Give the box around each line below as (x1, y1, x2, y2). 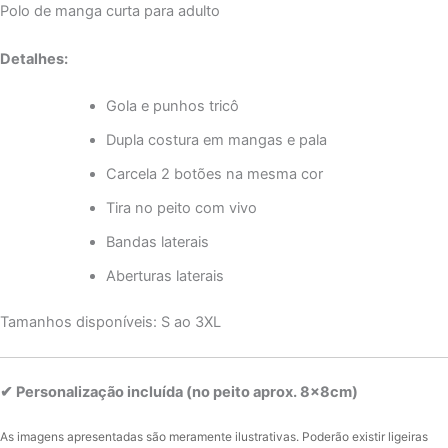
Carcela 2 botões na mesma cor (105, 165, 323, 184)
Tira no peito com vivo (105, 199, 257, 218)
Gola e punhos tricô (105, 97, 239, 116)
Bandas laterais (105, 233, 209, 252)
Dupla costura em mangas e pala (105, 131, 327, 150)
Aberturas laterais (105, 267, 224, 286)
